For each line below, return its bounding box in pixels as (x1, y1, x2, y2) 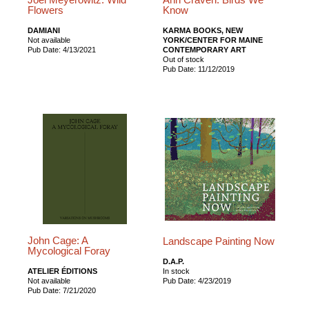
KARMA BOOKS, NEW (163, 26, 243, 34)
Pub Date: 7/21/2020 (28, 286, 96, 295)
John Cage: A (28, 235, 88, 246)
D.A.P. (163, 257, 185, 266)
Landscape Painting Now (163, 235, 275, 247)
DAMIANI (28, 26, 60, 34)
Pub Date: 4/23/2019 (163, 276, 232, 285)
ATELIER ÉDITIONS (28, 266, 97, 275)
